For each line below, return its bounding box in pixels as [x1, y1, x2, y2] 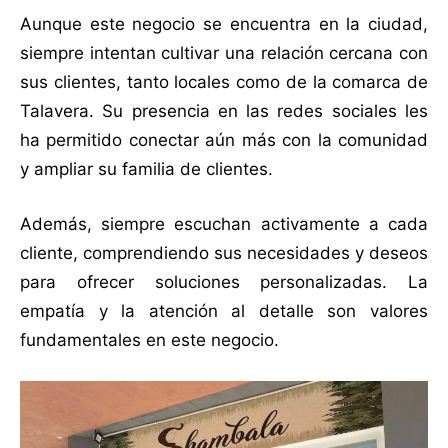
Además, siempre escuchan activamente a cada [20, 213, 428, 234]
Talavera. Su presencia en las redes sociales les [20, 100, 428, 121]
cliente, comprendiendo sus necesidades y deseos [20, 242, 428, 263]
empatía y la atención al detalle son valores [20, 300, 428, 321]
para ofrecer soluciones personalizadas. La [20, 271, 428, 292]
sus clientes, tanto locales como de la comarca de [20, 71, 428, 92]
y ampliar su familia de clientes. [20, 158, 273, 179]
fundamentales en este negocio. [20, 329, 279, 350]
